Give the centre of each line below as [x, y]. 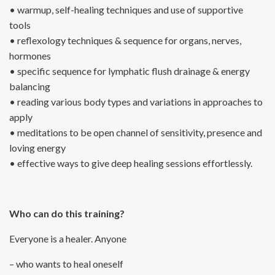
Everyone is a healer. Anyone [68, 238]
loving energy [37, 147]
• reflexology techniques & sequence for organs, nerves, [125, 40]
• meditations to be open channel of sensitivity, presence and [136, 132]
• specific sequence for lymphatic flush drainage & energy [130, 71]
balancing [30, 86]
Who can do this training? [67, 213]
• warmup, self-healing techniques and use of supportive [126, 9]
